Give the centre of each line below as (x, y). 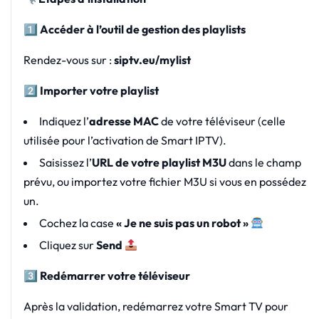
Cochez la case (77, 223)
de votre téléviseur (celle (222, 121)
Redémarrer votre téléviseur (114, 276)
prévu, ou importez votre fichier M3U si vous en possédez (164, 182)
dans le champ (263, 163)
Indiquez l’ (64, 121)
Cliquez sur (67, 245)
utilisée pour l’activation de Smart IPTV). (125, 141)
